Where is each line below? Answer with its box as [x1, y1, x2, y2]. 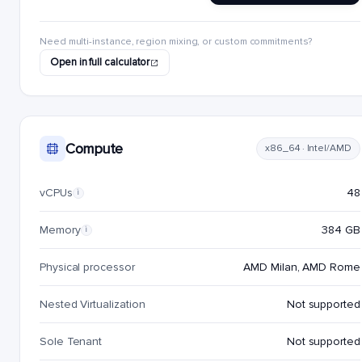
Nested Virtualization [40, 297, 145, 311]
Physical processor [40, 260, 135, 274]
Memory [40, 223, 81, 237]
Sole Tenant [40, 335, 103, 348]
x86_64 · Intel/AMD [265, 142, 351, 154]
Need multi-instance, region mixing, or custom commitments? [40, 36, 312, 48]
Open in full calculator [50, 56, 150, 69]
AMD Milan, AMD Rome [243, 260, 360, 274]
